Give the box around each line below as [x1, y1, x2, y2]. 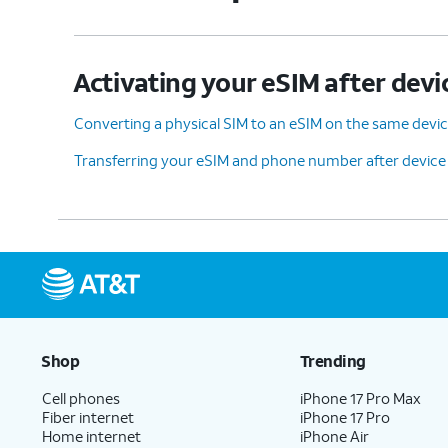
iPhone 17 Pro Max [300, 387, 422, 408]
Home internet [42, 425, 141, 446]
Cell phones [42, 387, 120, 408]
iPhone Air [300, 425, 370, 446]
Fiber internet [42, 406, 134, 427]
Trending [299, 349, 366, 371]
